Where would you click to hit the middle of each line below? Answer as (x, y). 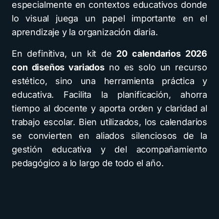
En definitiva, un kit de (64, 54)
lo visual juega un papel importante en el (109, 18)
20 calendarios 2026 (162, 54)
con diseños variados (58, 67)
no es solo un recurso (156, 67)
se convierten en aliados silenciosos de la (109, 136)
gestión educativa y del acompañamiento (109, 149)
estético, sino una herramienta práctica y (109, 81)
